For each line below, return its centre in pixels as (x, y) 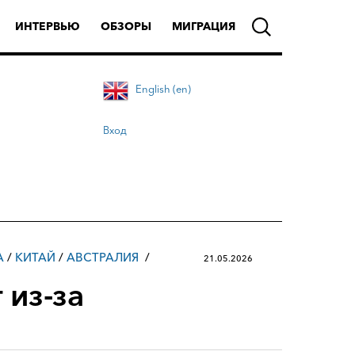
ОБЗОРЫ (126, 26)
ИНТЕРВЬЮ (48, 26)
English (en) (163, 89)
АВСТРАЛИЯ (103, 257)
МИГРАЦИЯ (204, 26)
